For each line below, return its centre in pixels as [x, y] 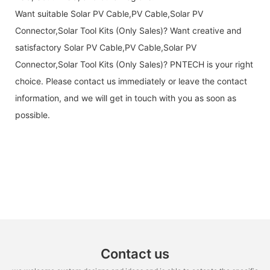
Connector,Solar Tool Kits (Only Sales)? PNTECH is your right [134, 64]
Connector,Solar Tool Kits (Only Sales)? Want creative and [128, 30]
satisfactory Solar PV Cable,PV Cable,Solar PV [106, 47]
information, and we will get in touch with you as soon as [126, 98]
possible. [33, 115]
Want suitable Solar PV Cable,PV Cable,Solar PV [109, 13]
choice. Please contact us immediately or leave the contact [131, 81]
